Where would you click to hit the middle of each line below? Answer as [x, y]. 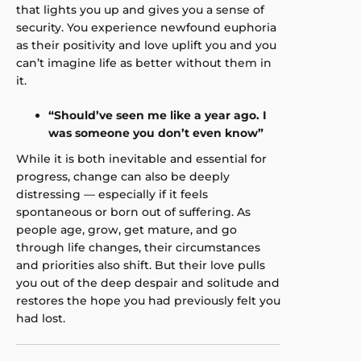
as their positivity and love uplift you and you [146, 45]
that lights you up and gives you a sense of [140, 10]
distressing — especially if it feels [112, 194]
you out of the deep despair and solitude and [148, 283]
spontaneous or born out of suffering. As [133, 212]
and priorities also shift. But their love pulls [141, 265]
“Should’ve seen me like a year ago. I [158, 115]
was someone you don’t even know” [156, 133]
